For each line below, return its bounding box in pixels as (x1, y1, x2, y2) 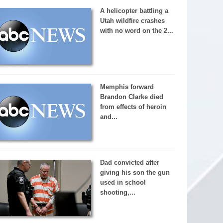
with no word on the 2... (100, 26, 173, 34)
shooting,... (100, 189, 135, 197)
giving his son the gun (100, 169, 170, 177)
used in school (100, 179, 146, 187)
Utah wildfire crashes (100, 16, 165, 24)
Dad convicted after (100, 159, 159, 167)
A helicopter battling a (100, 6, 168, 14)
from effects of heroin (100, 103, 166, 111)
